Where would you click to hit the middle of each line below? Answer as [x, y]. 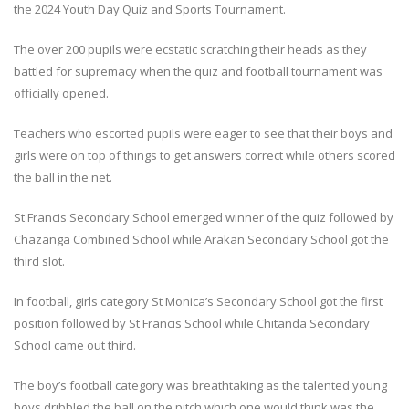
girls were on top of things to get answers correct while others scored [204, 156]
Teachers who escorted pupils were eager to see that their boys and [203, 134]
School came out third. [75, 346]
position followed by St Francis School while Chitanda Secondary [192, 324]
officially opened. [61, 94]
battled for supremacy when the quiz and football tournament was [198, 72]
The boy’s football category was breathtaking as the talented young [200, 386]
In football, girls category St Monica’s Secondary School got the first [198, 302]
